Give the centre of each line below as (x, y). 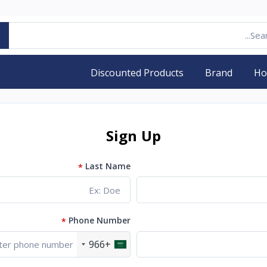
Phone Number (100, 220)
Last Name (108, 166)
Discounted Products (137, 72)
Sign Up (133, 135)
